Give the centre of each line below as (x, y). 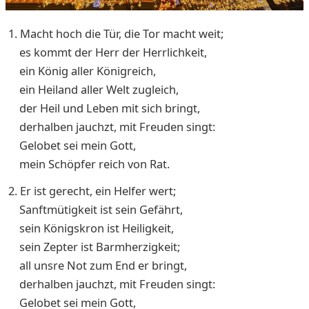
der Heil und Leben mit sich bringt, (104, 108)
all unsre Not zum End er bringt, (99, 265)
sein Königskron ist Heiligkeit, (91, 228)
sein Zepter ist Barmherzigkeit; (94, 246)
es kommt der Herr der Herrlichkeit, (108, 52)
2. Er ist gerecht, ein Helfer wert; (92, 190)
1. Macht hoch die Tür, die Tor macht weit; (116, 33)
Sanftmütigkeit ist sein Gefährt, (96, 209)
